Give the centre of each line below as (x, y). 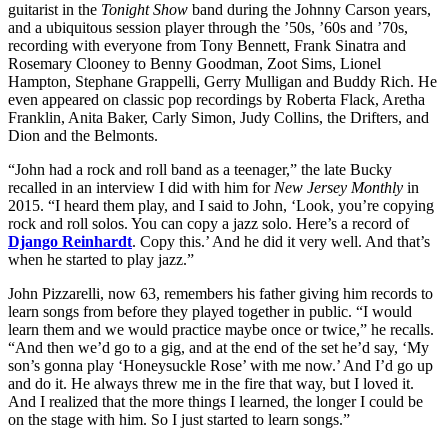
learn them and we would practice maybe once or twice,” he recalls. (221, 329)
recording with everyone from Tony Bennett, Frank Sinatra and (207, 45)
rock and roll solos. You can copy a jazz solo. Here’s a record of (208, 223)
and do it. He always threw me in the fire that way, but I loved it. (211, 383)
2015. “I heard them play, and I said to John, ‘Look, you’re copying (221, 205)
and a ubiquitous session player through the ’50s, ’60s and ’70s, (208, 27)
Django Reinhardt (70, 241)
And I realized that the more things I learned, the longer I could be (215, 401)
